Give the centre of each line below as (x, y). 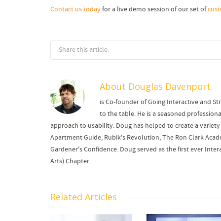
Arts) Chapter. (70, 162)
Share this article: (84, 50)
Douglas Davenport (169, 87)
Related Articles (84, 197)
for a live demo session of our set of (154, 10)
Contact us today (75, 10)
